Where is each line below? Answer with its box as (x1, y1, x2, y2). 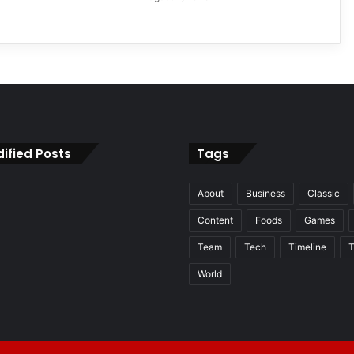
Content (198, 213, 233, 226)
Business (246, 186, 285, 199)
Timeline (288, 240, 326, 253)
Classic (307, 186, 340, 199)
